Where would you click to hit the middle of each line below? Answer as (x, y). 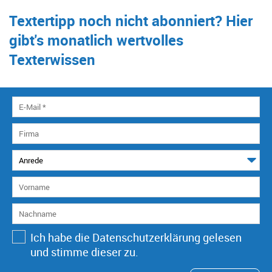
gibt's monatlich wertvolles (96, 40)
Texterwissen (52, 59)
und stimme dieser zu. (84, 252)
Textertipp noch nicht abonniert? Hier (131, 21)
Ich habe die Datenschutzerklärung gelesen (136, 237)
